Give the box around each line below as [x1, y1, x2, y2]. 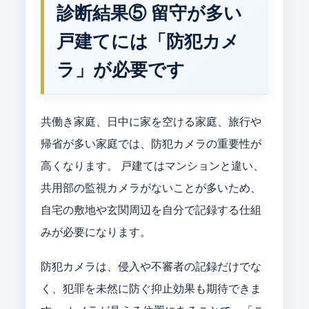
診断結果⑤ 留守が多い [57, 2, 242, 23]
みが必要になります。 [41, 226, 151, 238]
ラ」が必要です [57, 59, 185, 80]
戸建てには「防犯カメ [57, 30, 239, 52]
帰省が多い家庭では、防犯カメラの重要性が [41, 137, 261, 150]
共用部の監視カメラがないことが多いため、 [41, 181, 261, 194]
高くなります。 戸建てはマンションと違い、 [41, 159, 264, 172]
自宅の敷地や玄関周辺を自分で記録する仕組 [41, 203, 261, 216]
